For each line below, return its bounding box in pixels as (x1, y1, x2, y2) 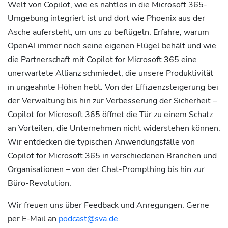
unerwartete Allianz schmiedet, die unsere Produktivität (8, 68, 213, 79)
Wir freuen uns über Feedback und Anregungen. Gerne (8, 199, 209, 211)
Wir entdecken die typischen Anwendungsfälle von (8, 136, 195, 148)
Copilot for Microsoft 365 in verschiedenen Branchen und (8, 150, 217, 161)
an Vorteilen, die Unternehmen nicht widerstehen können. (8, 123, 220, 134)
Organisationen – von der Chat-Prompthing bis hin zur (8, 164, 205, 175)
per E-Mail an (8, 213, 59, 224)
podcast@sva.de (59, 213, 118, 224)
